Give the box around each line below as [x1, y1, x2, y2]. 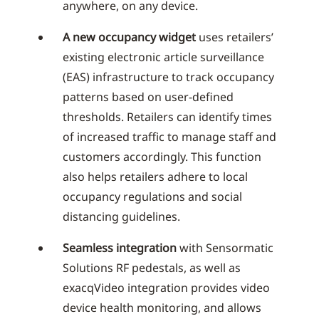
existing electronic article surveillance [63, 49, 264, 65]
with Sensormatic [177, 240, 273, 256]
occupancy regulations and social [63, 189, 242, 204]
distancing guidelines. [63, 209, 180, 224]
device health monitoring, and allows [63, 300, 261, 315]
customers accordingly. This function [63, 149, 261, 164]
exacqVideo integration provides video [63, 280, 270, 296]
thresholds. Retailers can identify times [63, 109, 272, 125]
